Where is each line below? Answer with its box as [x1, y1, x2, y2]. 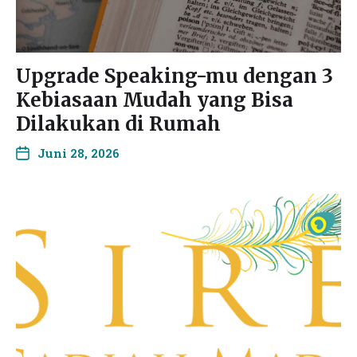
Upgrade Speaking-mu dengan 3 [16, 64, 333, 88]
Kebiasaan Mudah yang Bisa [16, 88, 293, 112]
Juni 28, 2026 [37, 145, 120, 161]
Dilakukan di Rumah [16, 112, 221, 136]
